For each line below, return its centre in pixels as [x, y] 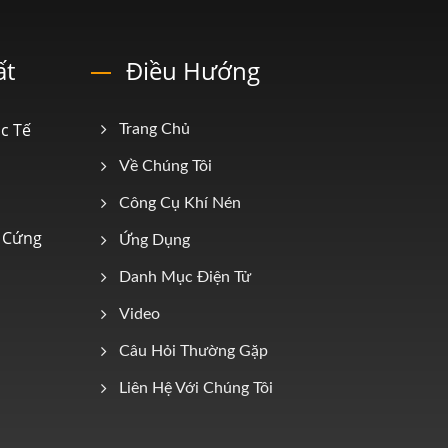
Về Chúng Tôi [165, 165]
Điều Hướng [193, 70]
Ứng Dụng [154, 239]
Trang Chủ [154, 128]
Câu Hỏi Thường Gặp [193, 350]
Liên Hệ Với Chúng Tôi [196, 387]
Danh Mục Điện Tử [185, 276]
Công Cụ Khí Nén [180, 202]
